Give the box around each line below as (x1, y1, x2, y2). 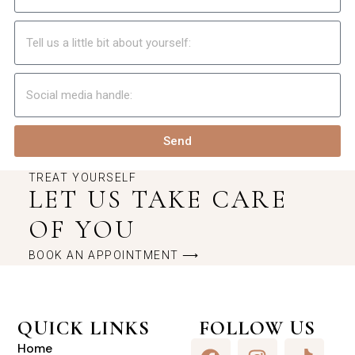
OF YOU (28, 213, 136, 245)
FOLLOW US (199, 316, 316, 341)
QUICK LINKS (17, 316, 151, 341)
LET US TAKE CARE (28, 183, 288, 215)
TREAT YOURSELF (28, 170, 137, 184)
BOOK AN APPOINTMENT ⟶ (28, 248, 200, 261)
